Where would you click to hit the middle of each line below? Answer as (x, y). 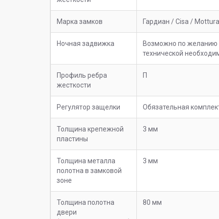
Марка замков (80, 21)
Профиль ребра (82, 75)
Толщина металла (86, 161)
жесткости (74, 85)
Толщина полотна (86, 202)
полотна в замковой (89, 170)
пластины (72, 139)
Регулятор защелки (88, 107)
